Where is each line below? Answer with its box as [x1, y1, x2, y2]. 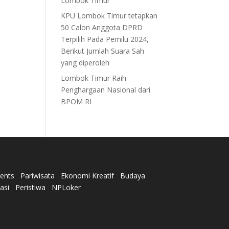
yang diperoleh [61, 57, 110, 67]
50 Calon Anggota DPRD [61, 22, 143, 32]
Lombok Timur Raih [61, 73, 127, 83]
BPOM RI [61, 96, 92, 106]
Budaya [120, 171, 146, 181]
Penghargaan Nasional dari [61, 84, 151, 95]
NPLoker [52, 182, 81, 193]
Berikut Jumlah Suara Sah [61, 45, 145, 56]
